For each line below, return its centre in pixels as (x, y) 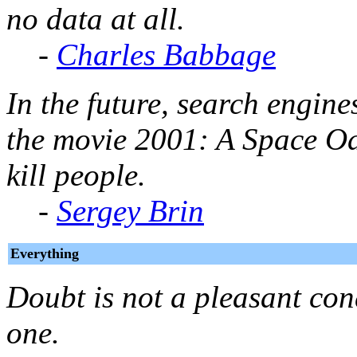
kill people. (76, 175)
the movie (71, 139)
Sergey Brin (130, 210)
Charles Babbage (166, 54)
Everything (45, 253)
